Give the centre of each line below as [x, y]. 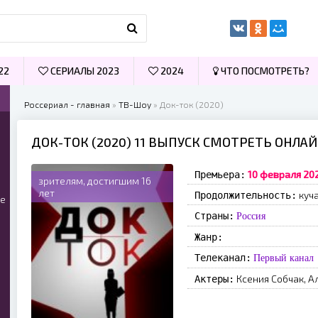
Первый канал [284, 258]
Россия [251, 216]
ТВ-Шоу [135, 104]
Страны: [214, 216]
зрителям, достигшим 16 [95, 181]
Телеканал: [223, 258]
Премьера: [220, 175]
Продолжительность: [246, 195]
